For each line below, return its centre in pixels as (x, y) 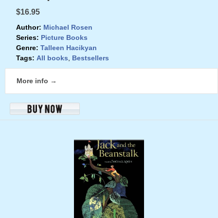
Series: (27, 37)
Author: (29, 27)
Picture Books (64, 37)
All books (52, 58)
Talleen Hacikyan (69, 47)
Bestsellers (91, 58)
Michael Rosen (68, 27)
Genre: (27, 47)
